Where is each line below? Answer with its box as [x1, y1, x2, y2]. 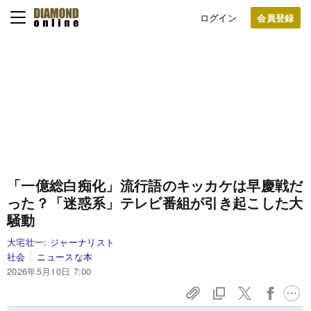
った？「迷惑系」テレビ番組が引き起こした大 [7, 192, 303, 212]
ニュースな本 [37, 250, 93, 263]
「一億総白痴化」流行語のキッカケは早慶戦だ [7, 175, 303, 195]
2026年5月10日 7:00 [7, 264, 92, 278]
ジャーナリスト [49, 235, 115, 249]
